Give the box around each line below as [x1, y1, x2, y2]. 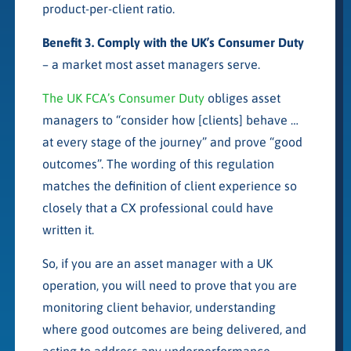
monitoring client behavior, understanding [42, 299, 276, 314]
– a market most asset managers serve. [42, 56, 260, 71]
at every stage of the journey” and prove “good [42, 134, 302, 149]
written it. [42, 222, 94, 237]
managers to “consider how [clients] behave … [42, 112, 299, 127]
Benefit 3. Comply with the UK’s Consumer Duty [42, 34, 304, 49]
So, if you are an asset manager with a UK [42, 255, 273, 270]
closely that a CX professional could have [42, 200, 273, 215]
